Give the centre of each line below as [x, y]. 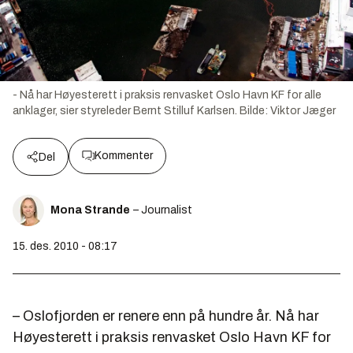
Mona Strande [90, 210]
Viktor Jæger [303, 111]
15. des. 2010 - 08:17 [65, 247]
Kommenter [124, 156]
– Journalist [163, 210]
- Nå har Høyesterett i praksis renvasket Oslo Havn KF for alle [167, 95]
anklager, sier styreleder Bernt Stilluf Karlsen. [125, 111]
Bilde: [255, 111]
